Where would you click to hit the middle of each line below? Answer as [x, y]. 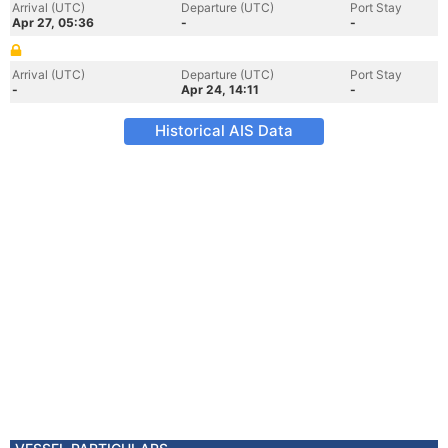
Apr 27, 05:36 [53, 22]
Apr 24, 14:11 [220, 89]
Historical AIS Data [224, 130]
